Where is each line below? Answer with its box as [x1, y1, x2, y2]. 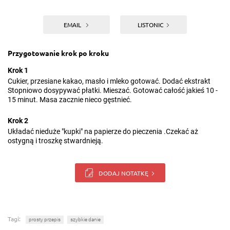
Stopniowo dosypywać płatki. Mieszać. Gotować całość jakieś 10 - [8, 86, 218, 94]
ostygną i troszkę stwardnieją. [8, 137, 103, 145]
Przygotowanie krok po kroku [8, 48, 109, 57]
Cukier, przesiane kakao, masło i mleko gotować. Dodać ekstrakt [8, 77, 210, 85]
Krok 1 [8, 66, 28, 74]
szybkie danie [70, 217, 101, 223]
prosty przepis [29, 217, 61, 223]
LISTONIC [137, 21, 163, 29]
